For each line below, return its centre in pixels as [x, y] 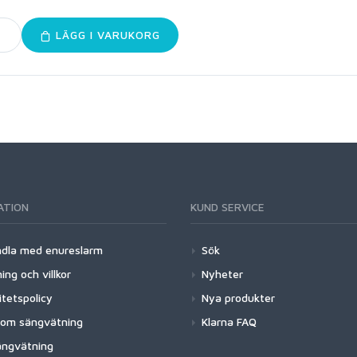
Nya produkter [238, 298]
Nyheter [222, 274]
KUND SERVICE [228, 207]
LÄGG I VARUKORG [106, 35]
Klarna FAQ [229, 322]
